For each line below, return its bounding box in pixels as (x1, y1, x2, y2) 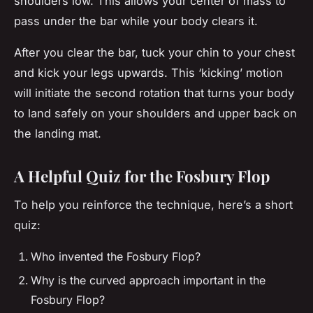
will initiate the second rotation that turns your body (14, 85, 294, 100)
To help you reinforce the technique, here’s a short (14, 197, 293, 212)
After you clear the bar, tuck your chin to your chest (14, 45, 295, 59)
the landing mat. (14, 126, 101, 140)
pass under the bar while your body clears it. (14, 13, 258, 28)
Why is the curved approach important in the (31, 272, 265, 287)
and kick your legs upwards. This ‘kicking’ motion (14, 65, 283, 80)
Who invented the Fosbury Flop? (31, 249, 201, 263)
